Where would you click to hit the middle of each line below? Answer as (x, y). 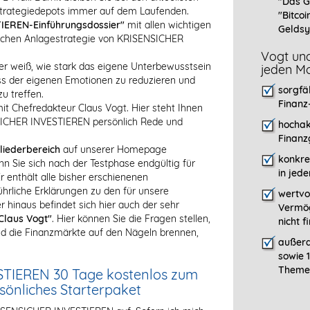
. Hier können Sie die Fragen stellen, (131, 219)
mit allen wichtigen (168, 25)
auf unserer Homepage (113, 149)
